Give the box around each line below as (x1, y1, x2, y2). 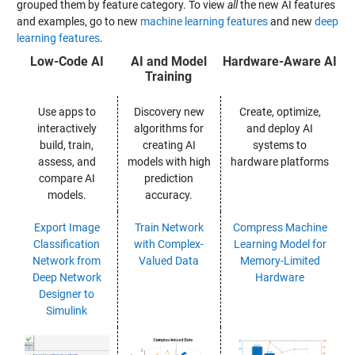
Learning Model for (233, 237, 326, 250)
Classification (33, 237, 100, 250)
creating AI (142, 138, 196, 151)
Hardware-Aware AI (222, 53, 337, 69)
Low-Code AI (29, 53, 104, 69)
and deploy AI (246, 121, 313, 135)
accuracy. (145, 188, 193, 201)
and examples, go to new (16, 14, 140, 28)
